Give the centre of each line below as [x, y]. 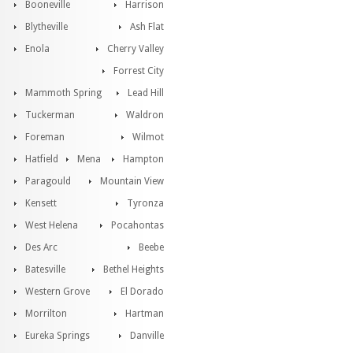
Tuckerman [50, 115]
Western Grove [58, 292]
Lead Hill [146, 93]
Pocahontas [137, 225]
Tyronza [145, 203]
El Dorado [142, 292]
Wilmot [148, 137]
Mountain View [132, 181]
